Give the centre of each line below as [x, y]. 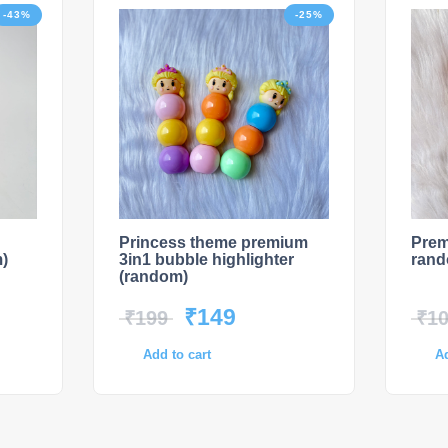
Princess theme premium [213, 242]
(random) [153, 276]
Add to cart [177, 354]
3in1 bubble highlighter [206, 259]
